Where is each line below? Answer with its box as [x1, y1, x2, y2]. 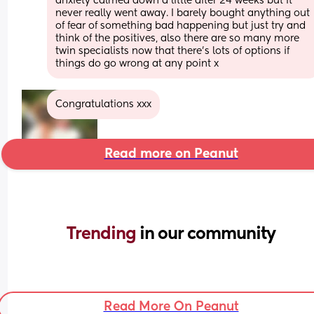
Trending [67, 225, 139, 243]
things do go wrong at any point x [55, 58, 219, 69]
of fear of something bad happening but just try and [55, 20, 306, 31]
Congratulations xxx [55, 99, 152, 109]
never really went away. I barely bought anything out [55, 8, 310, 18]
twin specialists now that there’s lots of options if [55, 46, 290, 56]
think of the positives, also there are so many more [55, 33, 300, 43]
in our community [139, 225, 275, 243]
